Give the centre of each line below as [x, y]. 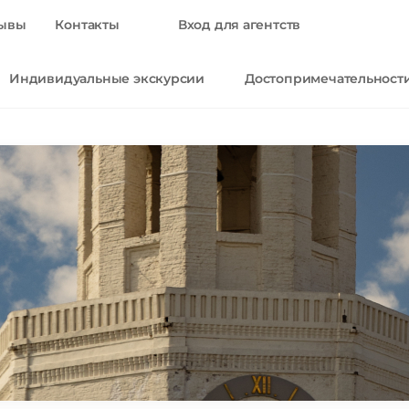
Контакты [87, 25]
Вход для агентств [239, 25]
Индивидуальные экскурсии [107, 79]
